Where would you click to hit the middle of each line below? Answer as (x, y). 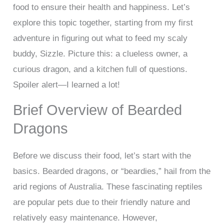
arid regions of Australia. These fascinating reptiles (108, 187)
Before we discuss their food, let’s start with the (102, 156)
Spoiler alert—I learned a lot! (67, 85)
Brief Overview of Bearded (98, 110)
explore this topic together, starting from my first (103, 23)
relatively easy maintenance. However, (85, 218)
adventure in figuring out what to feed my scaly (100, 38)
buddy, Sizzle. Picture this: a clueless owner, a (100, 54)
